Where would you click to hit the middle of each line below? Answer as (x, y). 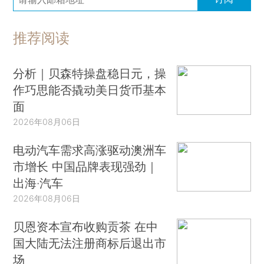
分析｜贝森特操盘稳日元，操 (90, 74)
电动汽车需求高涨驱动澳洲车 (90, 150)
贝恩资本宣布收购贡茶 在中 (86, 227)
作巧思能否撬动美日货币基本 (90, 90)
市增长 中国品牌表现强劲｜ (86, 167)
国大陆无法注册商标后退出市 (90, 243)
